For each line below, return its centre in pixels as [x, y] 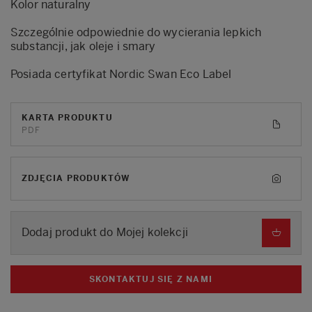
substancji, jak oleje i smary [83, 46]
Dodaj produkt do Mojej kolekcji [105, 232]
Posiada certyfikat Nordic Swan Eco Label [121, 74]
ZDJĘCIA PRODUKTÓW [76, 178]
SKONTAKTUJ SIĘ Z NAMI [151, 279]
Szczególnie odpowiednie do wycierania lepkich [136, 32]
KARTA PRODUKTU [67, 118]
